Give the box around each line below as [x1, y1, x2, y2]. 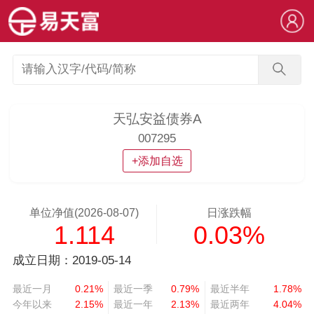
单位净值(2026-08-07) [29, 207, 139, 219]
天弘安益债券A [112, 111, 202, 126]
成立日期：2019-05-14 [12, 253, 131, 267]
